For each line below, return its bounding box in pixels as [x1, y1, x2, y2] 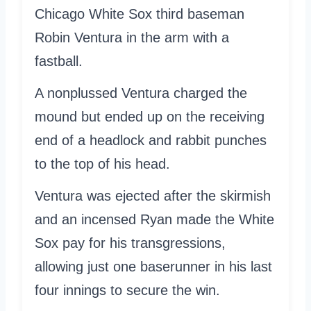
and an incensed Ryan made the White [35, 211, 274, 227]
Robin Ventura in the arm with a [35, 29, 229, 45]
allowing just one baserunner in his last [35, 258, 272, 274]
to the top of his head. [35, 155, 170, 171]
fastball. [35, 53, 83, 69]
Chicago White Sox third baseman [35, 6, 244, 22]
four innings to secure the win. [35, 282, 220, 298]
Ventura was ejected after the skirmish [35, 187, 271, 203]
